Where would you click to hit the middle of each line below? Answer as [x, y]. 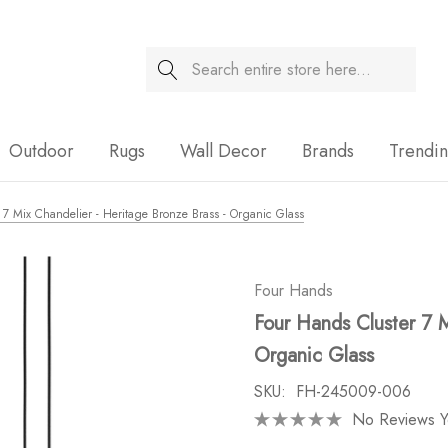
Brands [328, 151]
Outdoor [41, 151]
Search [169, 59]
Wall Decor [223, 151]
